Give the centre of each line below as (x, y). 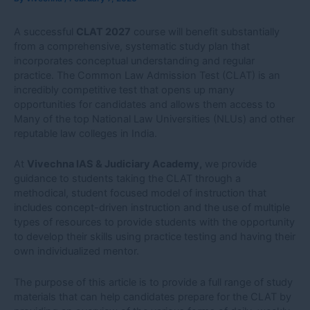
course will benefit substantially (205, 31)
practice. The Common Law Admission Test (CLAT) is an (147, 75)
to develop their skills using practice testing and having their (155, 237)
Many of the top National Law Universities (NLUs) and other (154, 119)
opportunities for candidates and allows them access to (145, 104)
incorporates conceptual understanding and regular (134, 61)
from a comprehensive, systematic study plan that (132, 46)
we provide (229, 164)
